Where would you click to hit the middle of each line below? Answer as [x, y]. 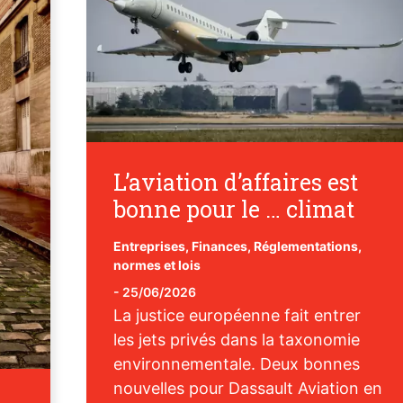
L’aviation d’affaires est [235, 182]
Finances [219, 246]
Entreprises [149, 246]
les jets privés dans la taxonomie [236, 339]
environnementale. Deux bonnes [236, 363]
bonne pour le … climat [233, 209]
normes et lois [157, 264]
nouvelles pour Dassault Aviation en [247, 388]
